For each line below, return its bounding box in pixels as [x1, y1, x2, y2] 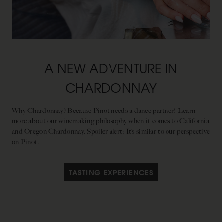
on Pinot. [12, 137, 43, 146]
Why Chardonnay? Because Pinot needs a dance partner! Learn [12, 106, 196, 115]
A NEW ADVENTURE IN [44, 59, 178, 77]
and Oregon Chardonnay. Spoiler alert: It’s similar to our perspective [12, 127, 210, 136]
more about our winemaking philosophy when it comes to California [12, 116, 209, 125]
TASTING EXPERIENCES [68, 167, 154, 178]
